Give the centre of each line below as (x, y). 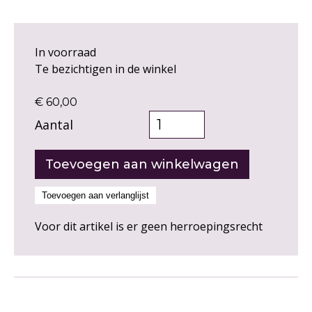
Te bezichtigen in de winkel (106, 69)
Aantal (54, 125)
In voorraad (65, 53)
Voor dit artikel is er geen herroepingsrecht (149, 227)
